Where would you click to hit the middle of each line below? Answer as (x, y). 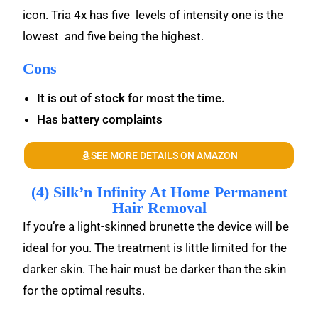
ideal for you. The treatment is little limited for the (155, 248)
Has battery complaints (100, 119)
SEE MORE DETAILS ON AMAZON (164, 155)
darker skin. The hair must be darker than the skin (155, 269)
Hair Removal (159, 208)
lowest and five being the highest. (114, 36)
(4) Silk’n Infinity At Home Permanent (159, 192)
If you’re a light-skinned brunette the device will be (156, 226)
